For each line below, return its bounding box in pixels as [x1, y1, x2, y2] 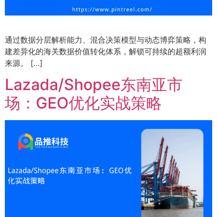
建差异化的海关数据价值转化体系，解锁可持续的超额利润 [5, 46, 206, 57]
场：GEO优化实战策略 [5, 93, 162, 113]
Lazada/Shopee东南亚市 [5, 75, 183, 94]
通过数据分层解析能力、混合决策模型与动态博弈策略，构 [5, 35, 206, 45]
